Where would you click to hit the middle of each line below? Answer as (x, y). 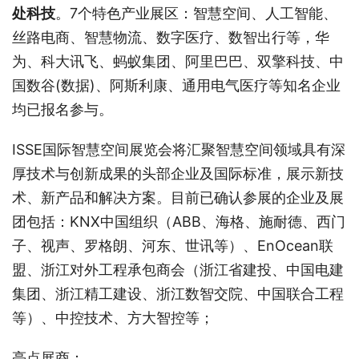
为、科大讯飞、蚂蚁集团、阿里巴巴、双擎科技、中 (178, 61)
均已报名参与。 (63, 109)
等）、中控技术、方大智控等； (113, 317)
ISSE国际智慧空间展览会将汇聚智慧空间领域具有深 (179, 149)
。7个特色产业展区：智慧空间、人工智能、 (196, 13)
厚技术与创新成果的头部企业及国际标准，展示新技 (178, 173)
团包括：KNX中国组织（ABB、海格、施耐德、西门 (179, 221)
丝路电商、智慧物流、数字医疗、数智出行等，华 (171, 37)
